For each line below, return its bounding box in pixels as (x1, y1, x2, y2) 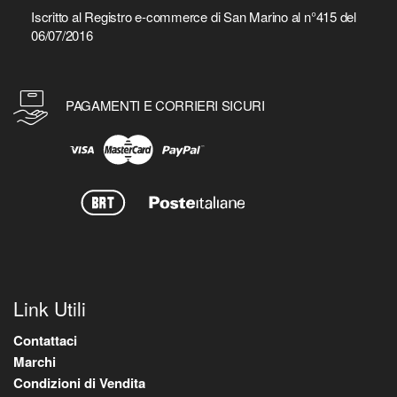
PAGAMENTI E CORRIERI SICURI (66, 95, 265, 114)
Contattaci (13, 331, 77, 350)
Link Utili (13, 294, 86, 322)
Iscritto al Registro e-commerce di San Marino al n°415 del (31, 6, 356, 26)
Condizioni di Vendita (13, 373, 145, 393)
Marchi (13, 352, 56, 371)
